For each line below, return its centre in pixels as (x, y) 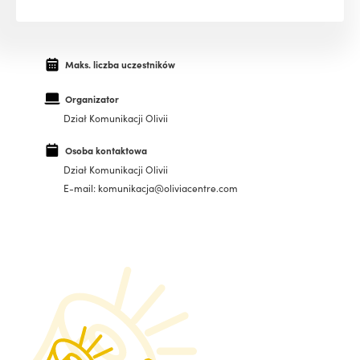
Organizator (92, 99)
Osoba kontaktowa (106, 151)
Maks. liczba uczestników (120, 64)
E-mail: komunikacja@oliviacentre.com (151, 188)
